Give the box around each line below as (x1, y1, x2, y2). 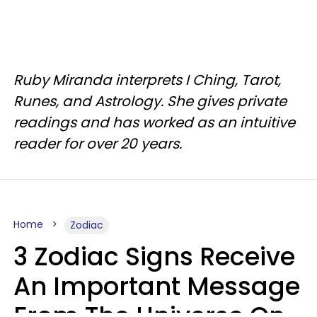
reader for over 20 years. (13, 133, 185, 154)
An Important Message (13, 268, 300, 304)
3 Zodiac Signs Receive (13, 238, 295, 274)
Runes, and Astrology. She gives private (13, 91, 287, 111)
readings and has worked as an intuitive (13, 112, 295, 132)
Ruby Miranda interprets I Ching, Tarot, (13, 69, 281, 90)
